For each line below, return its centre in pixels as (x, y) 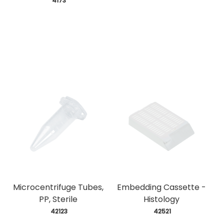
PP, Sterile (58, 199)
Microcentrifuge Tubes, (58, 187)
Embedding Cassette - (161, 187)
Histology (161, 199)
